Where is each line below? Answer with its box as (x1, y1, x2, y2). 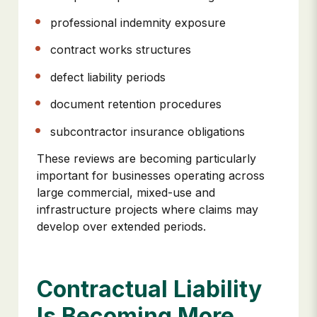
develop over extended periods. (37, 219, 206, 234)
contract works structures (50, 42, 195, 57)
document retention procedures (50, 97, 226, 112)
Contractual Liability (37, 275, 262, 304)
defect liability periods (50, 69, 170, 84)
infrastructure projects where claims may (37, 202, 258, 217)
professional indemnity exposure (50, 16, 230, 30)
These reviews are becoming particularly (37, 151, 256, 166)
